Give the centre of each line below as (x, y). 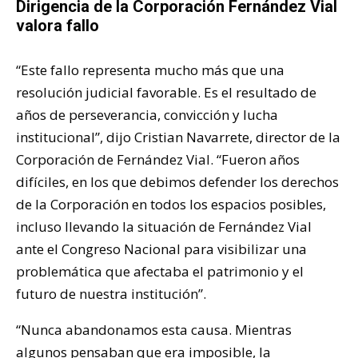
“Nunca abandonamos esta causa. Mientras (154, 329)
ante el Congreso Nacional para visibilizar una (161, 249)
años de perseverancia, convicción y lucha (147, 114)
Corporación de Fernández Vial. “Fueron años (158, 159)
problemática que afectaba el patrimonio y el (160, 271)
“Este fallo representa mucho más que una (150, 70)
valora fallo (58, 25)
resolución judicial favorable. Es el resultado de (166, 92)
